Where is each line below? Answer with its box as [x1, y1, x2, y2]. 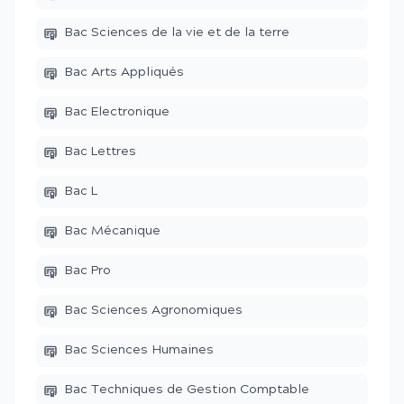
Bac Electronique [65, 105, 170, 120]
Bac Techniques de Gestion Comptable [65, 382, 309, 398]
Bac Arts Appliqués [65, 65, 184, 80]
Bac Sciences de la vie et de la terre [65, 25, 289, 41]
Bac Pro [65, 263, 111, 279]
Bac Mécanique [65, 224, 161, 239]
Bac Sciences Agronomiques [65, 303, 243, 318]
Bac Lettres [65, 144, 136, 160]
